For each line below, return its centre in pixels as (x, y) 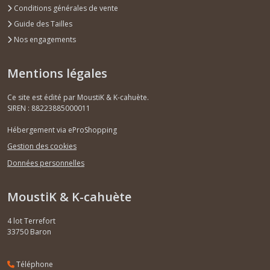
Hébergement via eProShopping (62, 130)
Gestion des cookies (42, 146)
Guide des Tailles (42, 24)
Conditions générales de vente (65, 8)
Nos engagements (44, 39)
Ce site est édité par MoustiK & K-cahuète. (78, 97)
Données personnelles (46, 163)
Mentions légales (57, 73)
